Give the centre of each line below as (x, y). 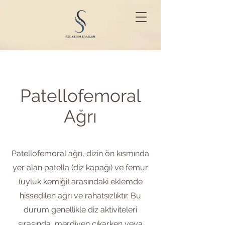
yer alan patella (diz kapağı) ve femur (80, 167)
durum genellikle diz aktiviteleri (80, 210)
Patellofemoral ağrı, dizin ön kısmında (80, 153)
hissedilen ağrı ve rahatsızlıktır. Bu (80, 196)
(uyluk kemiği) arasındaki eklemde (80, 182)
